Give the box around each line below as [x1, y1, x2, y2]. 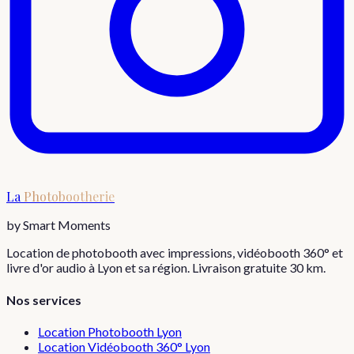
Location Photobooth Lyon [38, 323, 182, 339]
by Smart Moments [6, 217, 111, 233]
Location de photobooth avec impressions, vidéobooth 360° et [6, 245, 343, 261]
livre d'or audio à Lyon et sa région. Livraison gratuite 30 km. [6, 260, 326, 276]
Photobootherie [24, 188, 115, 205]
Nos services [6, 292, 81, 307]
